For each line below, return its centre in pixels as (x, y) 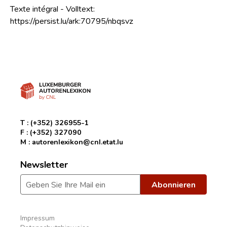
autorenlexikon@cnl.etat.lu (78, 142)
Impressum (37, 218)
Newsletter (44, 164)
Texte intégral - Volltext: (52, 8)
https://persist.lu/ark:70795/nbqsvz (72, 21)
